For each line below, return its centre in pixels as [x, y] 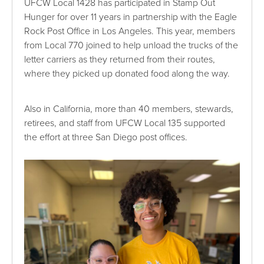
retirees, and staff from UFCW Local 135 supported [125, 123]
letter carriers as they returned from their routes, [120, 59]
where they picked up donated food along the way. [127, 73]
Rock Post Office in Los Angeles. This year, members [130, 31]
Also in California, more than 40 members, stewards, [129, 109]
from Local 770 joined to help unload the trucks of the [131, 45]
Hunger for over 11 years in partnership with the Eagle [131, 17]
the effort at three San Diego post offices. [106, 137]
